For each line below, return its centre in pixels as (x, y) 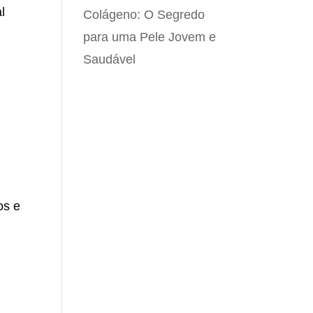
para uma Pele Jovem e (150, 37)
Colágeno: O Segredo (144, 15)
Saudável (110, 59)
